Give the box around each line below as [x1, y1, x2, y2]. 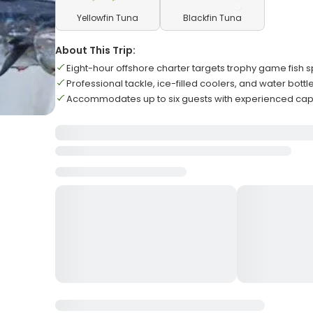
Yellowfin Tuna [77, 12, 139, 24]
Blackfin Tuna [183, 12, 242, 24]
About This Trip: [55, 43, 136, 57]
